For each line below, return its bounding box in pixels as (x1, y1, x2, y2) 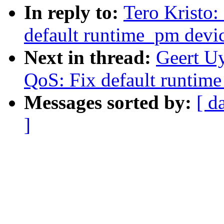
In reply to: (24, 1, 123, 23)
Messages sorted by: (24, 91, 196, 113)
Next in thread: (24, 46, 156, 68)
